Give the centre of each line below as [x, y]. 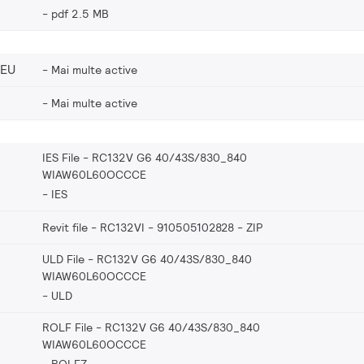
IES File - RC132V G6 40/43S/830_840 [145, 157]
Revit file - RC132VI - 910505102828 [138, 227]
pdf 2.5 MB [80, 13]
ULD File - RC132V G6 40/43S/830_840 [147, 259]
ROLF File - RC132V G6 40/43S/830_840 [151, 327]
